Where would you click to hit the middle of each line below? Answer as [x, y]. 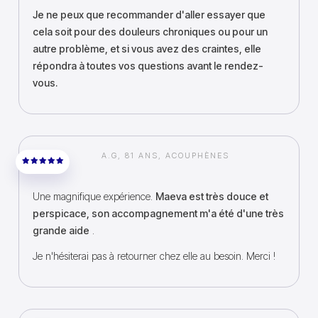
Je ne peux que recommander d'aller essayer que [149, 15]
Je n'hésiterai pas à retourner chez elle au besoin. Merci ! [154, 256]
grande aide [61, 230]
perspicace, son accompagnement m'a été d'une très [158, 213]
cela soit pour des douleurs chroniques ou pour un [150, 32]
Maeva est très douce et [212, 196]
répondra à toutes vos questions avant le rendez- [148, 66]
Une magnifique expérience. [94, 196]
